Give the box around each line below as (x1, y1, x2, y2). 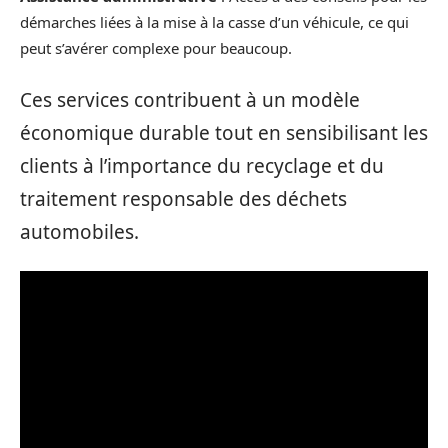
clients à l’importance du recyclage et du (20, 152, 384, 179)
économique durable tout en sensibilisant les (20, 119, 428, 146)
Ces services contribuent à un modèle (20, 86, 360, 113)
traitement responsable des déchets (20, 185, 347, 212)
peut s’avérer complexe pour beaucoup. (20, 38, 292, 59)
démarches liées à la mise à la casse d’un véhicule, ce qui (20, 12, 409, 33)
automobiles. (20, 218, 139, 245)
